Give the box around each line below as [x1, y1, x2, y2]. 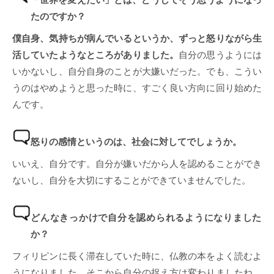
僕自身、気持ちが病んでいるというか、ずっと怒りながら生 [12, 33, 262, 44]
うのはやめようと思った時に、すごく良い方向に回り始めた [12, 83, 262, 94]
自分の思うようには [179, 50, 262, 61]
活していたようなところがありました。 [12, 50, 179, 61]
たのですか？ [31, 11, 86, 22]
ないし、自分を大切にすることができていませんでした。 [12, 175, 251, 186]
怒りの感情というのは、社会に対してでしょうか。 [31, 136, 242, 147]
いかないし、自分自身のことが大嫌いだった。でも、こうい [12, 66, 262, 77]
